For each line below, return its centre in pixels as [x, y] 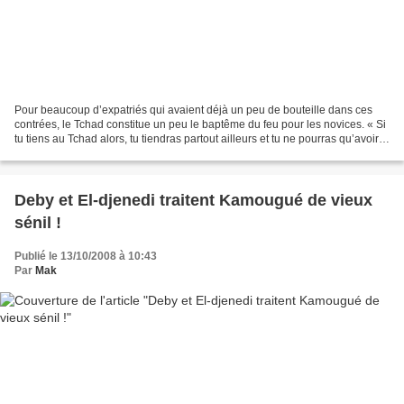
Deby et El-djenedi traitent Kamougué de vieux [193, 200]
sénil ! [38, 222]
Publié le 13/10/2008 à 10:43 [86, 256]
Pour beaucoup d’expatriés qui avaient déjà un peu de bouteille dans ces [193, 110]
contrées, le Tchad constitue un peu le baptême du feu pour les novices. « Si [200, 124]
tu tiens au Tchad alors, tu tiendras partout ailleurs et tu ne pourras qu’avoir [197, 138]
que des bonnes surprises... [82, 153]
